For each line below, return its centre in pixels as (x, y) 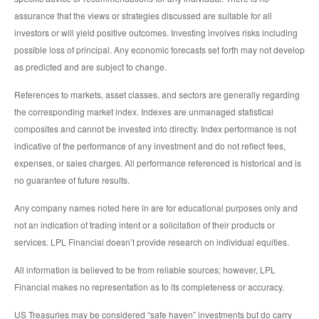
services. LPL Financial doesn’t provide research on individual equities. (152, 242)
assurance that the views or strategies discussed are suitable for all (143, 16)
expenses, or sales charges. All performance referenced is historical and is (158, 163)
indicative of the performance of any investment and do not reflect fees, (150, 146)
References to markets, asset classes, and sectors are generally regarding (157, 95)
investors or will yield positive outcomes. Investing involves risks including (156, 33)
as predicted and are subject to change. (90, 67)
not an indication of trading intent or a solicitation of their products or (145, 225)
